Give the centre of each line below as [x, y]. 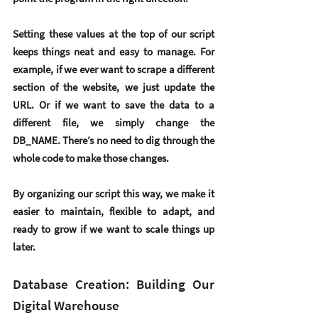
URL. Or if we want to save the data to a [114, 105]
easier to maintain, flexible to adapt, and [114, 212]
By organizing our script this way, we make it [114, 194]
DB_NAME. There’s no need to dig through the [114, 141]
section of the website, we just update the [114, 87]
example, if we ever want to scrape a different [114, 70]
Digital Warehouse [66, 306]
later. [24, 247]
